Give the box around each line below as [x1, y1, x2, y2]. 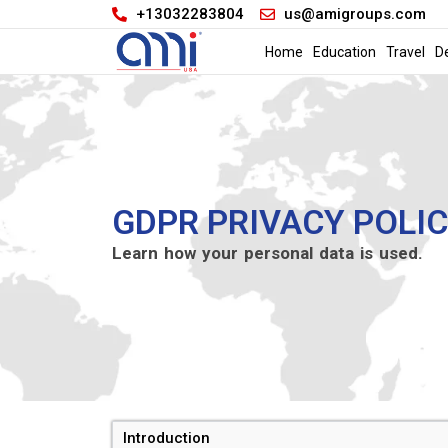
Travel [385, 43, 425, 60]
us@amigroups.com [283, 4, 426, 23]
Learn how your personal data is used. [112, 242, 423, 263]
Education [312, 43, 376, 60]
